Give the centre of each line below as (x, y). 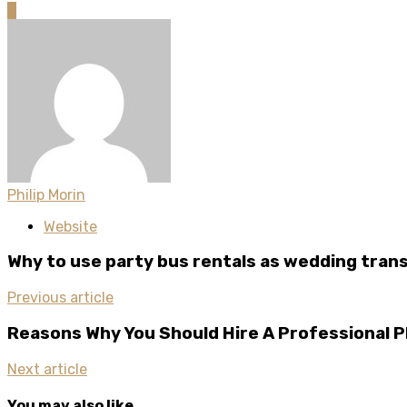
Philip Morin (46, 194)
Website (70, 226)
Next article (47, 369)
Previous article (60, 298)
